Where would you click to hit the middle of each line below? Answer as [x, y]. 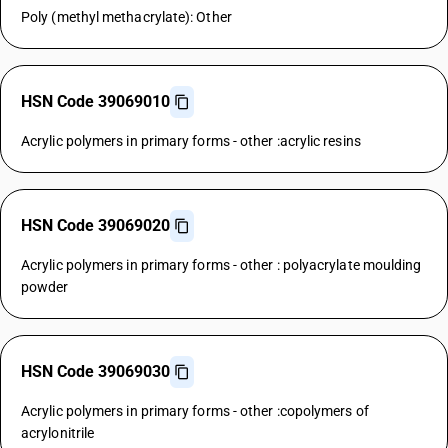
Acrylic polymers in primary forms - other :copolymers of [195, 411]
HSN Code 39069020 [95, 225]
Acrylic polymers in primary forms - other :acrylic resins [191, 141]
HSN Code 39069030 [95, 371]
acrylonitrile [58, 433]
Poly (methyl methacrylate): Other [126, 17]
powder [45, 287]
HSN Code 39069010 [95, 101]
